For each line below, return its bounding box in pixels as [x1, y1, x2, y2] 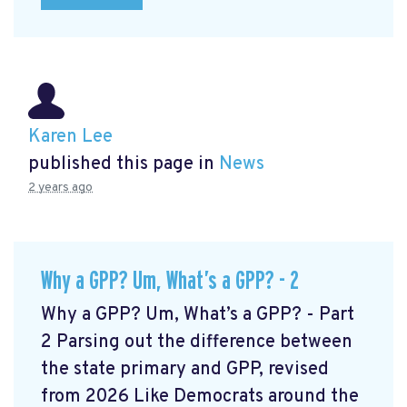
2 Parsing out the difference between [41, 330, 352, 354]
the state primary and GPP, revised [41, 357, 329, 382]
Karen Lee [28, 125, 113, 150]
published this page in [28, 153, 219, 177]
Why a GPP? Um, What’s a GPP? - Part [41, 303, 354, 327]
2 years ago [28, 180, 93, 196]
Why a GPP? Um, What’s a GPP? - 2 [41, 268, 299, 295]
